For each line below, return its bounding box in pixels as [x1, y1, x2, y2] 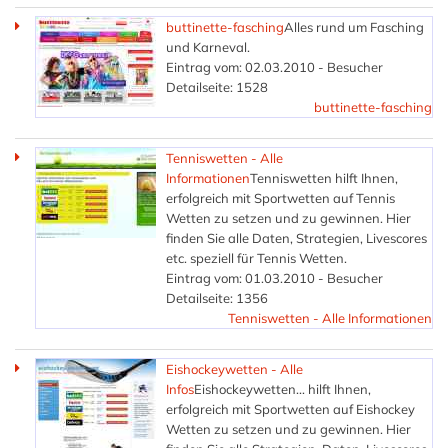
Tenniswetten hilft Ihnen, [250, 169, 398, 186]
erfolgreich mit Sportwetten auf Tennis [166, 189, 395, 206]
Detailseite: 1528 [166, 78, 268, 95]
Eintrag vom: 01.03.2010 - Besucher [166, 269, 383, 286]
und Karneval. [166, 38, 250, 55]
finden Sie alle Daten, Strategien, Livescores [166, 229, 427, 246]
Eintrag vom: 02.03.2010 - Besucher [166, 58, 383, 75]
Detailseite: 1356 [166, 289, 268, 306]
